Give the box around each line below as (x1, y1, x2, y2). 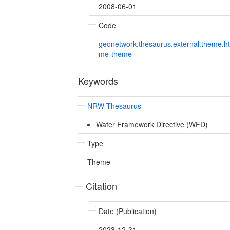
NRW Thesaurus (87, 100, 141, 111)
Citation (86, 179, 117, 193)
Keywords (78, 73, 118, 87)
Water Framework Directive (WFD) (95, 119, 208, 129)
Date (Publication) (99, 205, 157, 216)
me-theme (99, 48, 132, 59)
